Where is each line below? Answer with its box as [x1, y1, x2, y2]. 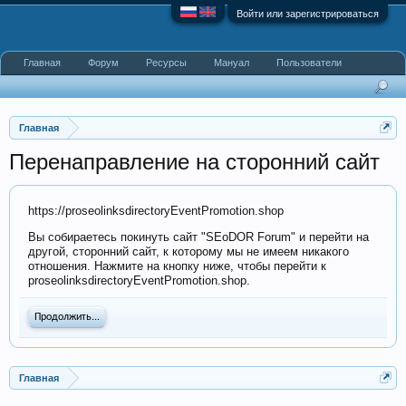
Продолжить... [34, 312, 100, 323]
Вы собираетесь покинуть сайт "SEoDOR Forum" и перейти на [28, 230, 369, 244]
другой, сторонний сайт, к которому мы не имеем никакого [28, 245, 349, 258]
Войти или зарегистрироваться [237, 8, 379, 19]
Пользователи [276, 57, 342, 68]
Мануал [214, 57, 249, 68]
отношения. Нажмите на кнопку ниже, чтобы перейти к [28, 259, 326, 273]
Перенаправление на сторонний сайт [9, 150, 380, 174]
